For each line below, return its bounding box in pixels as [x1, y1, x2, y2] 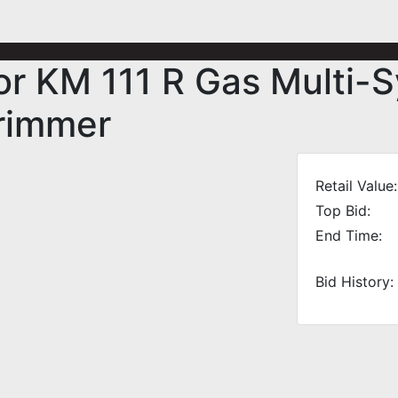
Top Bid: [315, 202, 370, 219]
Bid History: [315, 273, 394, 291]
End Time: [315, 227, 382, 244]
